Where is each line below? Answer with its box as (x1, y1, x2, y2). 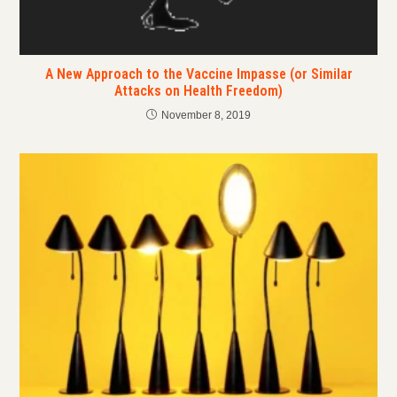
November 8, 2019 (161, 108, 251, 121)
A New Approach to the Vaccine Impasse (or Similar (44, 65, 353, 82)
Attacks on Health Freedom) (114, 82, 283, 99)
